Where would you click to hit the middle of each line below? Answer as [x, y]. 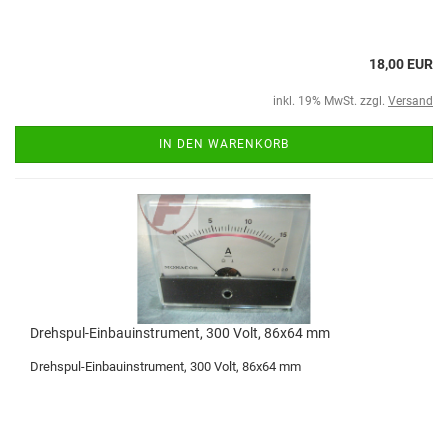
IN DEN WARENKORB [224, 144]
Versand [410, 101]
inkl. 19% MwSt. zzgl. [330, 101]
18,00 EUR [401, 64]
